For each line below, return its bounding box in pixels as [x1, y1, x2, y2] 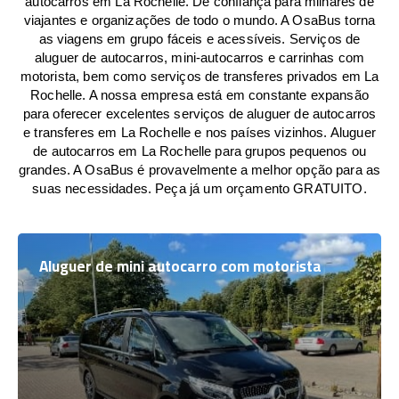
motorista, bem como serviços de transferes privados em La [20, 69, 379, 84]
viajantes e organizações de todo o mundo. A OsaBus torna [23, 12, 376, 28]
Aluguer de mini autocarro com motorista [39, 252, 322, 281]
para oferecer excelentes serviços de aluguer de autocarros [22, 106, 377, 121]
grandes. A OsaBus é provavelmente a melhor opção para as [18, 162, 381, 177]
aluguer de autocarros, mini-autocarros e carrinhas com [34, 50, 365, 65]
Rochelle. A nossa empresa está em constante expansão [30, 87, 369, 102]
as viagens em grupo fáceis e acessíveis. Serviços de [38, 31, 361, 46]
